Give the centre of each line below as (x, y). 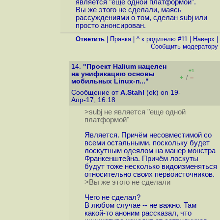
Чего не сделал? (112, 197)
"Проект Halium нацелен (125, 67)
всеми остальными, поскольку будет (147, 143)
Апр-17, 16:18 (94, 100)
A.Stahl (132, 93)
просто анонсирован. (110, 26)
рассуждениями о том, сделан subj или (141, 18)
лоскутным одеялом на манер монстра (150, 151)
